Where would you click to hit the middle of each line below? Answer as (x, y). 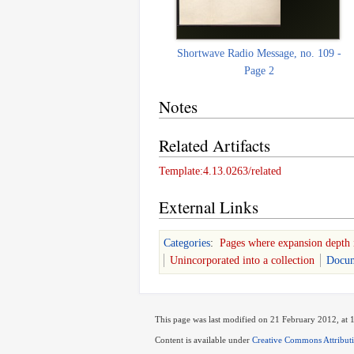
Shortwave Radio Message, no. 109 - (260, 53)
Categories (187, 243)
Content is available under (203, 340)
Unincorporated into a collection (242, 260)
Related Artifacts (215, 145)
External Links (209, 207)
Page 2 (260, 70)
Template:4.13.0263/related (220, 171)
